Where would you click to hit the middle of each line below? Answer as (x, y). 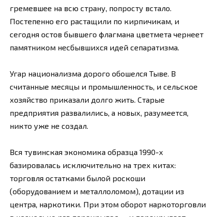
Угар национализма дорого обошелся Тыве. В (93, 74)
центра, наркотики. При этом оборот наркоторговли (108, 204)
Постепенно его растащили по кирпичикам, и (94, 21)
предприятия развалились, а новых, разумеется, (99, 113)
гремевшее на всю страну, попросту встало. (91, 8)
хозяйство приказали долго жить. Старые (87, 100)
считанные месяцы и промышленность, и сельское (104, 87)
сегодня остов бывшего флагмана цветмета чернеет (107, 34)
